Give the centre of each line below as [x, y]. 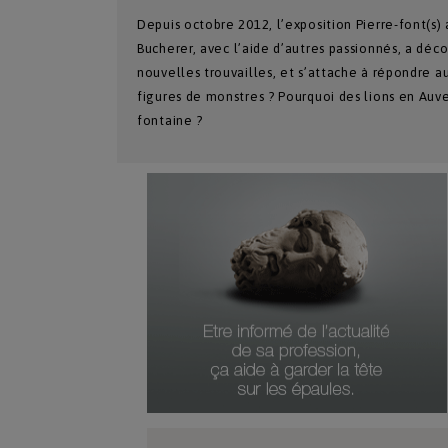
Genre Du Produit [207, 293]
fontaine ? [170, 121]
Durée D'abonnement [221, 397]
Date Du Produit [203, 345]
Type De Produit [204, 241]
